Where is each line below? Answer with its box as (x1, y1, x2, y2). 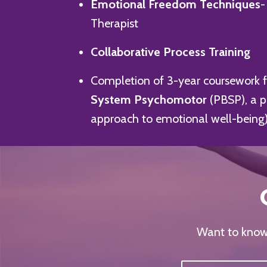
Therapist (91, 15, 138, 30)
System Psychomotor (91, 92, 210, 107)
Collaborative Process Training (91, 44, 250, 59)
